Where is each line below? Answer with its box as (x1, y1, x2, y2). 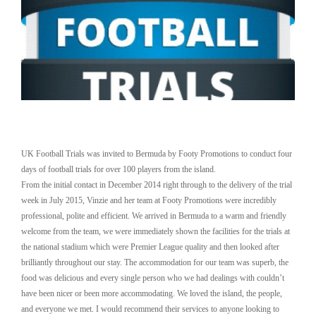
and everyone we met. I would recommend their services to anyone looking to (21, 303, 279, 314)
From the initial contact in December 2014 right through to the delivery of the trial (21, 179, 292, 190)
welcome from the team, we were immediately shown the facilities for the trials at (21, 226, 290, 236)
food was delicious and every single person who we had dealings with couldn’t (21, 272, 284, 283)
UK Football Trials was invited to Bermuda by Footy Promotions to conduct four (21, 148, 292, 159)
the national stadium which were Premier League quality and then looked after (21, 241, 279, 252)
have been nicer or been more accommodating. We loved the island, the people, (21, 288, 282, 298)
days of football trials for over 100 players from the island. (21, 164, 216, 174)
